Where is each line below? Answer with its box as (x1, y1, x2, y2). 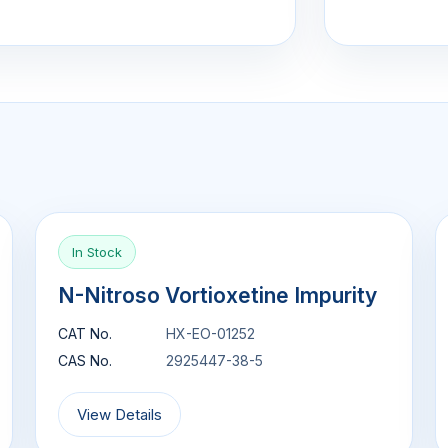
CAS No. (58, 352, 113, 369)
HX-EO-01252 (166, 325, 256, 342)
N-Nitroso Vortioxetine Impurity (58, 283, 378, 308)
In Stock (72, 244, 123, 260)
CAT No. (58, 325, 113, 342)
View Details (77, 405, 163, 424)
